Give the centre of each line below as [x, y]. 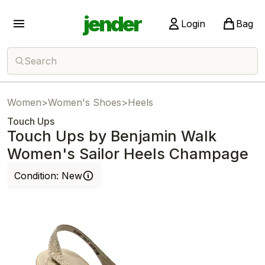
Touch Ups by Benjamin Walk [112, 136]
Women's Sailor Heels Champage [128, 154]
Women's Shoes [85, 102]
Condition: [38, 176]
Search [41, 61]
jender [112, 23]
